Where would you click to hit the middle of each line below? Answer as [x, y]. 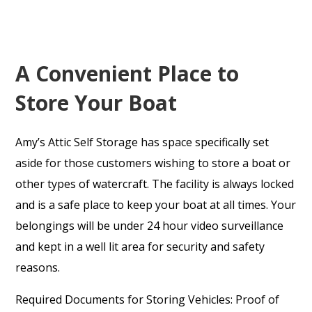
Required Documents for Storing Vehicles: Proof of [148, 299]
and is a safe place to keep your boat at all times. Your [156, 204]
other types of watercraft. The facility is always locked [155, 184]
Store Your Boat [96, 102]
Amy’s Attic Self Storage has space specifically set [142, 142]
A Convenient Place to [127, 73]
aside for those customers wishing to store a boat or [153, 163]
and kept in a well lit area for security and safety [140, 246]
